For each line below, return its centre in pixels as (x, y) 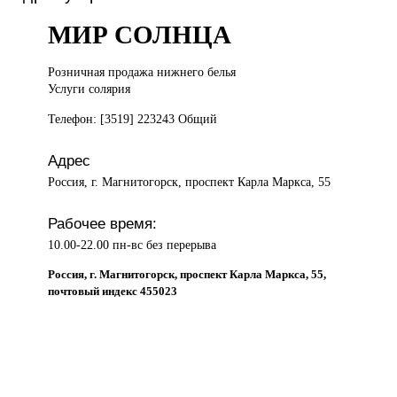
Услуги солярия (90, 89)
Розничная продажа (103, 72)
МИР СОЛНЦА (140, 35)
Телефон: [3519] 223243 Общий (133, 118)
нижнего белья (197, 72)
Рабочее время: (103, 223)
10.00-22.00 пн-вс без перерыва (132, 244)
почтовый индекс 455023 (113, 292)
